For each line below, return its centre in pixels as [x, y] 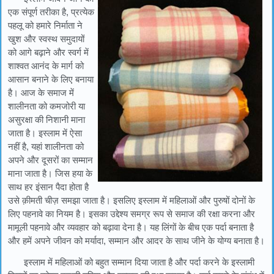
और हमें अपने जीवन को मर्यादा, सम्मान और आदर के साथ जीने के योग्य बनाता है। [136, 241]
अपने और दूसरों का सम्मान [50, 160]
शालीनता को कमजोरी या [46, 106]
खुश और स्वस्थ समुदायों [46, 39]
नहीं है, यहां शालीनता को [46, 146]
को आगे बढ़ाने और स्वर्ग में [48, 52]
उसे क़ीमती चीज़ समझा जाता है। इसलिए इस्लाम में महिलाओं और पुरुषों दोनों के [131, 200]
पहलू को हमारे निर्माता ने [45, 25]
